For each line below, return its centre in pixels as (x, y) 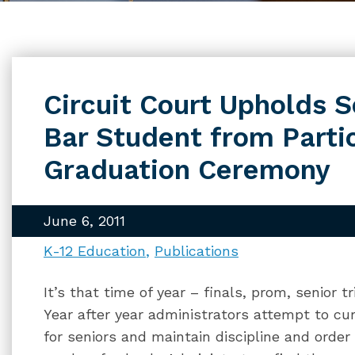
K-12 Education (95, 251)
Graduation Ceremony (187, 170)
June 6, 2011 (84, 221)
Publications (197, 251)
